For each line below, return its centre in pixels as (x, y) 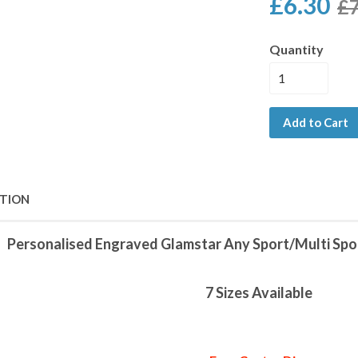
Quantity (296, 49)
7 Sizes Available (259, 292)
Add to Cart (316, 122)
